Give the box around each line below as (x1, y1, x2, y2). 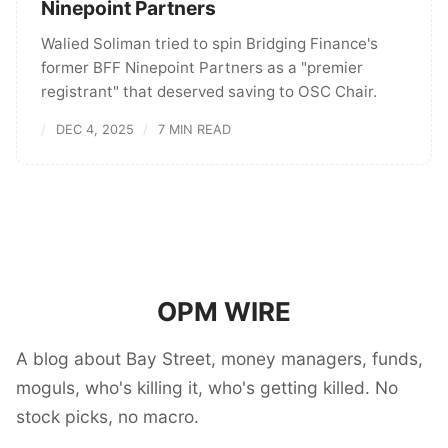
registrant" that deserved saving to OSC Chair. (41, 82, 377, 102)
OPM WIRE (157, 295, 291, 327)
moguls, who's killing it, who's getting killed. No (16, 377, 398, 399)
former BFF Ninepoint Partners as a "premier (41, 58, 363, 78)
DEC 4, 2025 (55, 122, 134, 138)
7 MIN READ (157, 122, 231, 138)
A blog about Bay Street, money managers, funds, (16, 348, 423, 370)
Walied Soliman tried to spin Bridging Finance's (41, 34, 378, 54)
